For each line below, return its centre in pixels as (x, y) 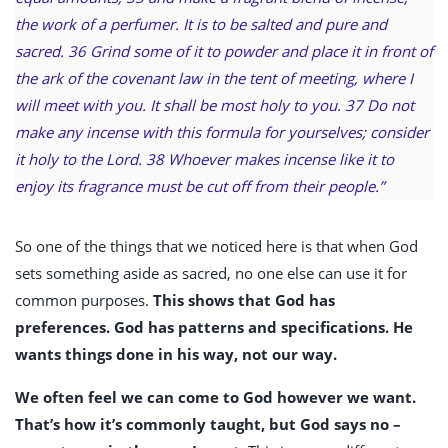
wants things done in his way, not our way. (178, 354)
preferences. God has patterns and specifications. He (214, 327)
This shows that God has (244, 300)
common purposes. (84, 300)
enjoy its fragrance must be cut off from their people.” (199, 186)
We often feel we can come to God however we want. (215, 397)
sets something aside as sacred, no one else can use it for (211, 273)
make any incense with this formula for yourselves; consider (222, 132)
